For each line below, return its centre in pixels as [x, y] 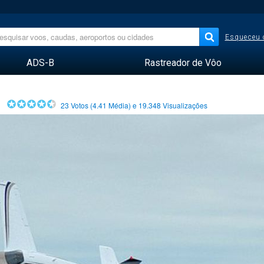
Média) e [123, 105]
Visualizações [186, 105]
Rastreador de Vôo [183, 63]
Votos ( [81, 105]
